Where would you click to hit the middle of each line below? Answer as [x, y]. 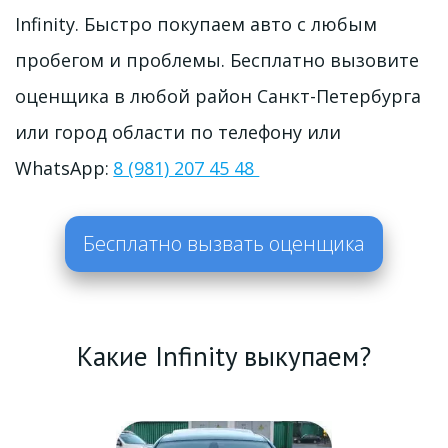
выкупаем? [304, 356]
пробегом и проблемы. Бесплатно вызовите [217, 60]
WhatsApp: [64, 168]
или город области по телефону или [178, 132]
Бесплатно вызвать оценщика [224, 243]
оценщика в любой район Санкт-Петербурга [218, 96]
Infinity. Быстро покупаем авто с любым [196, 24]
